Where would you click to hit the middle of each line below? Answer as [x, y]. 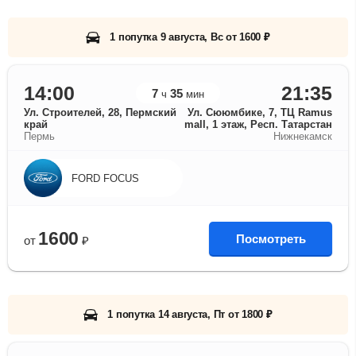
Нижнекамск [303, 136]
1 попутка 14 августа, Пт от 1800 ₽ [190, 314]
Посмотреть [271, 238]
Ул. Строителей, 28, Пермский [100, 112]
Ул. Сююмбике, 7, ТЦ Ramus [260, 112]
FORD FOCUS [105, 178]
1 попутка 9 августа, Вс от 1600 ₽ [190, 37]
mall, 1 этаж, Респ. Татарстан [258, 124]
